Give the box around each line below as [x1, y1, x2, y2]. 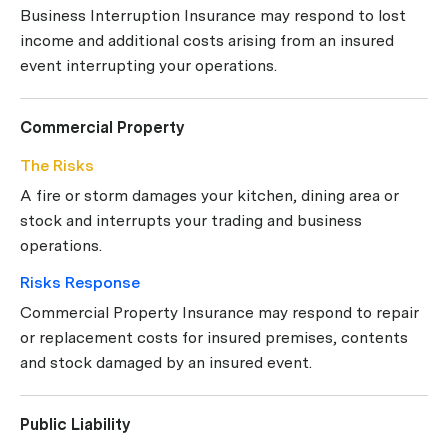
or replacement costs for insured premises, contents [20, 327, 408, 347]
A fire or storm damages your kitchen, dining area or [20, 185, 399, 205]
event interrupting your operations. [20, 55, 277, 75]
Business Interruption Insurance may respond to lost [20, 5, 406, 25]
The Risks [20, 155, 94, 175]
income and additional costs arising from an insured [20, 30, 394, 50]
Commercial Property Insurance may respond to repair [20, 302, 419, 322]
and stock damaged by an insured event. [20, 352, 312, 372]
